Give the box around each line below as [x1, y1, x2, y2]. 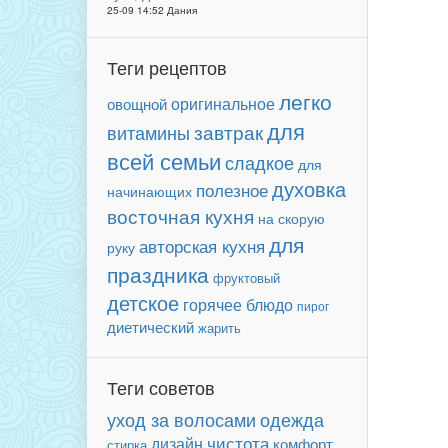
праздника [107, 259, 209, 289]
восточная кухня [107, 203, 254, 229]
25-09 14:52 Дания [107, 3, 197, 17]
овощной [107, 93, 167, 114]
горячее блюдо [183, 293, 293, 316]
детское [107, 288, 179, 317]
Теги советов [107, 374, 215, 400]
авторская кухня [139, 233, 265, 258]
